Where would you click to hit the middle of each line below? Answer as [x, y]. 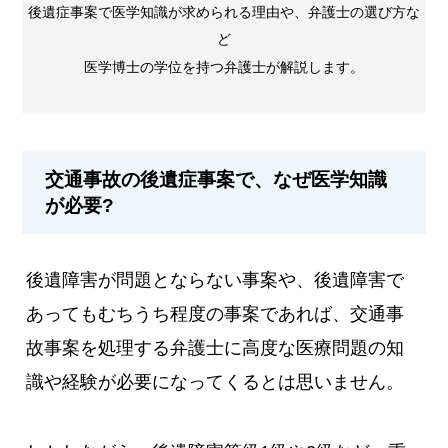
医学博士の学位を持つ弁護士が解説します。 [224, 66]
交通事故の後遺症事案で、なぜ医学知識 [216, 179]
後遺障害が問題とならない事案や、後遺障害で [215, 279]
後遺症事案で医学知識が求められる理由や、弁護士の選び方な [224, 11]
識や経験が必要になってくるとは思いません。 [215, 381]
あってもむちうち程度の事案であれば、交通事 [215, 313]
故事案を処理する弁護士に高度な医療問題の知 [215, 347]
